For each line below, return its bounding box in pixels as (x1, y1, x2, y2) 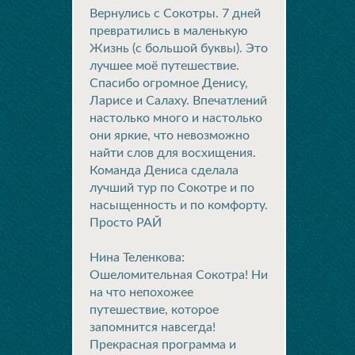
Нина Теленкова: (90, 251, 185, 264)
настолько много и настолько (90, 112, 262, 124)
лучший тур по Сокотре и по (90, 181, 254, 194)
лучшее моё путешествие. (90, 59, 239, 72)
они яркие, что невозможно (90, 129, 250, 142)
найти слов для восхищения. (90, 147, 256, 159)
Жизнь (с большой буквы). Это (90, 42, 268, 55)
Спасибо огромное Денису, (90, 77, 248, 90)
